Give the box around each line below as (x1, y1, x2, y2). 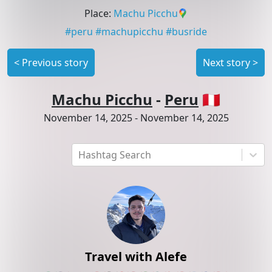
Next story (203, 56, 250, 70)
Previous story (22, 56, 88, 70)
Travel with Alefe (85, 248, 187, 265)
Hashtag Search (78, 148, 151, 162)
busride (172, 25, 207, 39)
